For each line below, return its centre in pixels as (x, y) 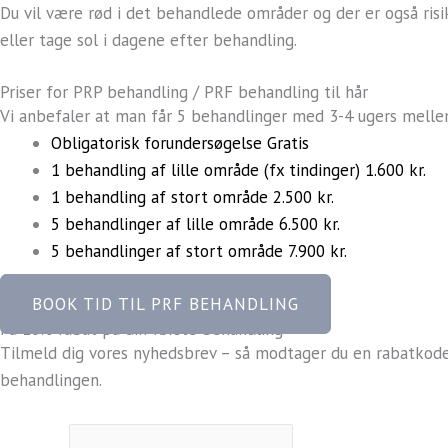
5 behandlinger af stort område (169, 251)
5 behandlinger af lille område (165, 224)
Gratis (288, 143)
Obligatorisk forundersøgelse (159, 143)
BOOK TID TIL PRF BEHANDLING (165, 303)
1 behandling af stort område (162, 197)
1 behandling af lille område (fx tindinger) (208, 170)
